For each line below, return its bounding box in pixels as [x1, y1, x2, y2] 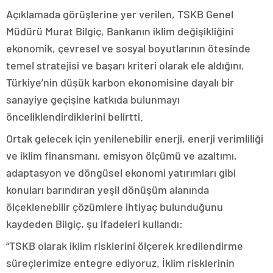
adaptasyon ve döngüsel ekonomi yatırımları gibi [6, 166, 236, 179]
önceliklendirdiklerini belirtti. [6, 110, 143, 123]
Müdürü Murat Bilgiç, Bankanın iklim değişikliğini [6, 24, 233, 38]
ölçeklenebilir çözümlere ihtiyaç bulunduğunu [6, 200, 223, 213]
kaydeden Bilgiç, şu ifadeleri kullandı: [6, 217, 183, 230]
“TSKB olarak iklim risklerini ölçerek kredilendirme [6, 239, 243, 252]
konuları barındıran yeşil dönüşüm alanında [6, 183, 209, 196]
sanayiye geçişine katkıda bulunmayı [6, 93, 180, 106]
